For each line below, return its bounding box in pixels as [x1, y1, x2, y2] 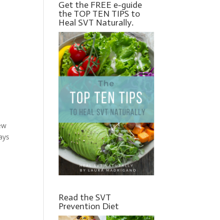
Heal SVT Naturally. [58, 17, 134, 28]
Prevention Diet [58, 200, 119, 212]
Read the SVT [58, 192, 111, 203]
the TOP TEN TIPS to [58, 8, 140, 19]
